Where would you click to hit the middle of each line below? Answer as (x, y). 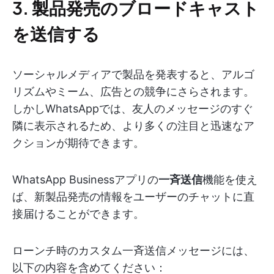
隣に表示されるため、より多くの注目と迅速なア (133, 125)
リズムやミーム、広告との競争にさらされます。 (133, 91)
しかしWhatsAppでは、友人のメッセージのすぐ (133, 108)
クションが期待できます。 (78, 143)
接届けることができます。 (78, 213)
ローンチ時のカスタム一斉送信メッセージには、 (133, 250)
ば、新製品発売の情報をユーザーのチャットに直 (133, 196)
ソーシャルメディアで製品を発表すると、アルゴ (133, 74)
